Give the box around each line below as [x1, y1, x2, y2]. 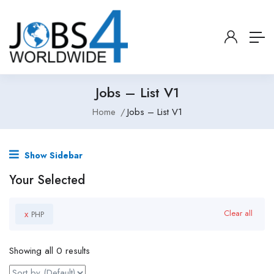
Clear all [224, 207, 253, 220]
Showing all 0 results [9, 244, 90, 258]
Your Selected [9, 171, 85, 190]
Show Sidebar [22, 149, 83, 162]
